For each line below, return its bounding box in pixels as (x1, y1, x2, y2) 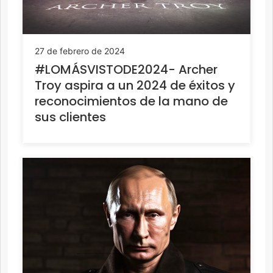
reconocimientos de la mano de (35, 92, 228, 110)
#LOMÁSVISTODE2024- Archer (35, 60, 218, 78)
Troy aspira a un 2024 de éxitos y (35, 76, 235, 94)
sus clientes (35, 108, 106, 126)
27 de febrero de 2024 (35, 45, 125, 56)
